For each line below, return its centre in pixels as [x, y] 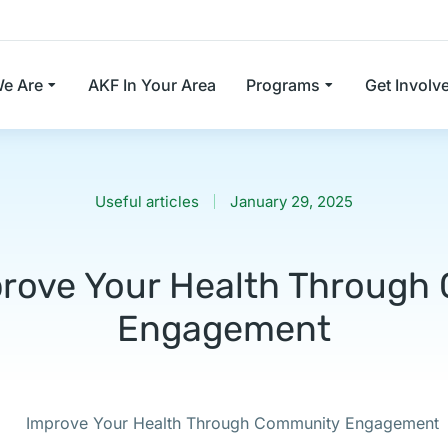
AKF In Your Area [152, 84]
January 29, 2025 [291, 201]
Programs [283, 84]
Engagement [224, 328]
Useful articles [147, 201]
